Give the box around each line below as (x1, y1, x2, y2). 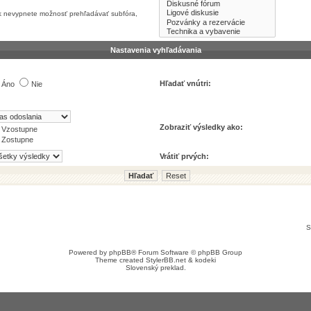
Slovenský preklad (125, 264, 184, 271)
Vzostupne (1, 125, 37, 133)
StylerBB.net (146, 256, 186, 264)
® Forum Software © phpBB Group (131, 249, 242, 256)
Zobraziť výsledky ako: (160, 123, 243, 131)
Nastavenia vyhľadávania (110, 46, 201, 54)
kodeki (195, 256, 216, 264)
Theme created (95, 256, 146, 264)
